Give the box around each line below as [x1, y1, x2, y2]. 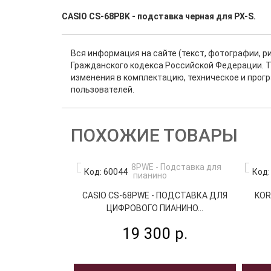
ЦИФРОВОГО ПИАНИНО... [106, 203, 203, 213]
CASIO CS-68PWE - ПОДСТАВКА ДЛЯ [82, 191, 227, 200]
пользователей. [71, 85, 134, 94]
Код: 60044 [84, 167, 128, 177]
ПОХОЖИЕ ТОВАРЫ [71, 125, 238, 146]
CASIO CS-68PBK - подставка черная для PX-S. [62, 11, 256, 21]
